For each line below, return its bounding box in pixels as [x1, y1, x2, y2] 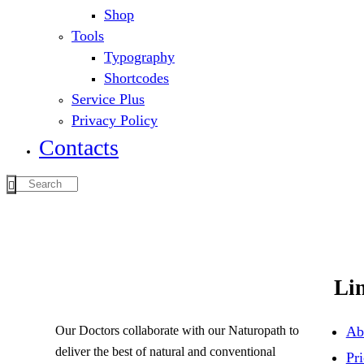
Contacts [39, 135, 119, 161]
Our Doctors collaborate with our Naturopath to [55, 323, 299, 337]
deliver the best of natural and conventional [55, 344, 275, 358]
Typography [104, 49, 175, 66]
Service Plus [71, 91, 145, 108]
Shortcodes [104, 70, 169, 87]
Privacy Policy [71, 112, 158, 129]
